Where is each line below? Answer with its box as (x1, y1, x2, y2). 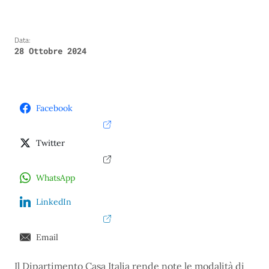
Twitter (36, 138, 65, 149)
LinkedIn (36, 196, 71, 208)
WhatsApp (36, 172, 75, 184)
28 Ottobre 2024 (14, 45, 86, 57)
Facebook (36, 103, 73, 114)
